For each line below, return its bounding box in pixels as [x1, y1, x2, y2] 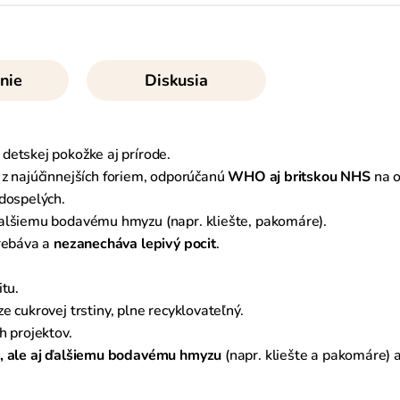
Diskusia [145, 69, 208, 91]
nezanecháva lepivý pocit [54, 233, 216, 254]
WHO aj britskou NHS [228, 166, 371, 187]
